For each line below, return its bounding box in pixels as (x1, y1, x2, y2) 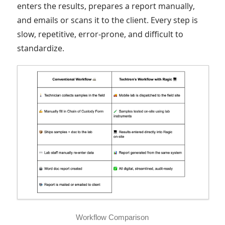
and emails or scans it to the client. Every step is (17, 15, 198, 26)
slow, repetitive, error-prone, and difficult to (17, 29, 183, 40)
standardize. (17, 43, 64, 54)
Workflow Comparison (76, 212, 149, 221)
